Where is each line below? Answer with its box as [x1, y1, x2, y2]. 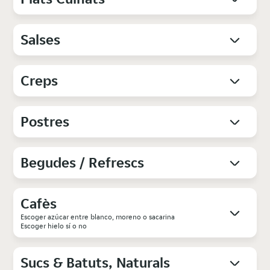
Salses [20, 30, 61, 49]
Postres [20, 112, 70, 131]
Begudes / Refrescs [20, 153, 145, 172]
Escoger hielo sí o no [20, 221, 87, 231]
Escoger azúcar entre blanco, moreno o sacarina [20, 212, 177, 222]
